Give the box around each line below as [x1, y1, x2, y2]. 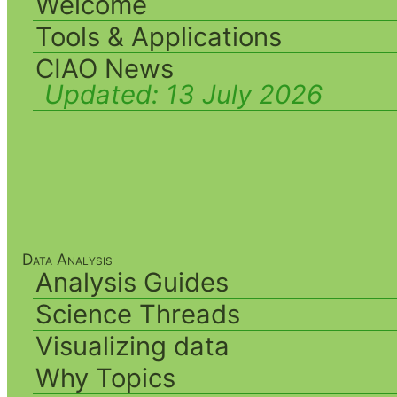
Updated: [44, 79, 167, 111]
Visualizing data [35, 330, 230, 362]
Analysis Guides [35, 266, 230, 298]
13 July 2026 [166, 79, 323, 111]
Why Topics [35, 362, 176, 393]
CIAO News [35, 53, 175, 85]
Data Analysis [22, 249, 113, 269]
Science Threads [35, 298, 241, 330]
